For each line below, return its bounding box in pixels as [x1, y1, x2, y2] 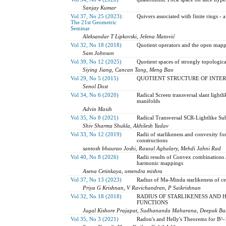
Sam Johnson [83, 49, 115, 56]
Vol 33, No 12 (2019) [70, 131, 122, 137]
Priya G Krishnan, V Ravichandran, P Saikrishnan [83, 184, 201, 191]
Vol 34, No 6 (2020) [70, 91, 119, 98]
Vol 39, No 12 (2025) [70, 58, 122, 65]
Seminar [70, 25, 90, 31]
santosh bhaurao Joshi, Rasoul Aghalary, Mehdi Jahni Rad [83, 145, 221, 151]
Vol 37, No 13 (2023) [70, 176, 122, 183]
